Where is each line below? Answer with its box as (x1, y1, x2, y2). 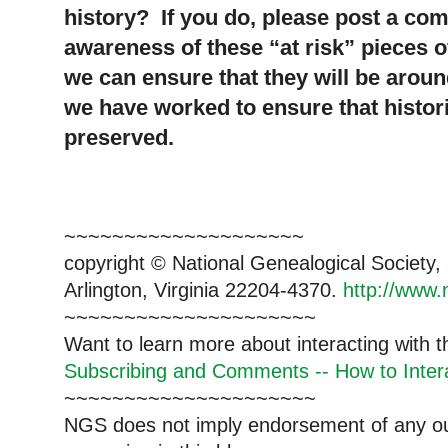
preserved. (64, 124, 174, 150)
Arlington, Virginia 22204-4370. (64, 278, 343, 301)
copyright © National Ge (64, 251, 277, 274)
